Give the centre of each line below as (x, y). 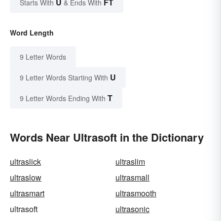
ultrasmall (132, 178)
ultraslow (26, 178)
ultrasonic (132, 209)
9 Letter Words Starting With (64, 78)
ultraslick (25, 162)
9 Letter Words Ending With (63, 98)
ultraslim (130, 162)
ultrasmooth (136, 193)
